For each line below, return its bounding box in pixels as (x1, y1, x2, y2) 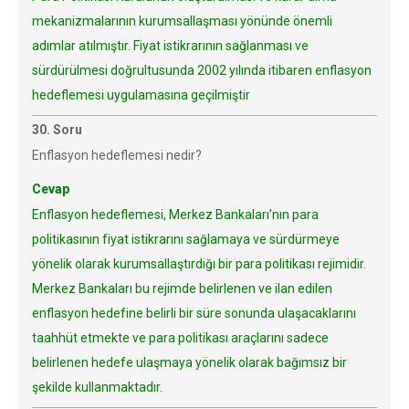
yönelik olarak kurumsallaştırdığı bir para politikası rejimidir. (32, 257, 366, 271)
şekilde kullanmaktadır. (32, 380, 163, 394)
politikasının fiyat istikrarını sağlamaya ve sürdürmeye (32, 232, 340, 246)
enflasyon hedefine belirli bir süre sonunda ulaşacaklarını (32, 306, 356, 320)
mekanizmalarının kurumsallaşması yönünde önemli (32, 14, 332, 28)
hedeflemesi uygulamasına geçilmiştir (32, 88, 250, 102)
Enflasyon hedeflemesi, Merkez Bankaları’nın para (32, 207, 319, 222)
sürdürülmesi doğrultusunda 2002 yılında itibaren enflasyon (32, 63, 372, 78)
